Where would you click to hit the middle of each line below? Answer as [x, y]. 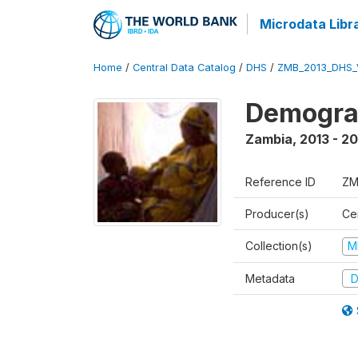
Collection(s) [279, 246]
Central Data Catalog [184, 68]
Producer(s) [277, 214]
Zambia [269, 139]
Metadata [270, 278]
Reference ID [280, 182]
